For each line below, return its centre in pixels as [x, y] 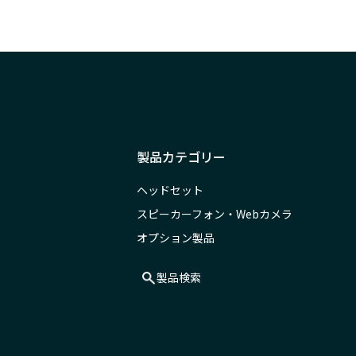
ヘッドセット [170, 190]
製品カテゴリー [181, 157]
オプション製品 [176, 238]
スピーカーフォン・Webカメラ [215, 214]
